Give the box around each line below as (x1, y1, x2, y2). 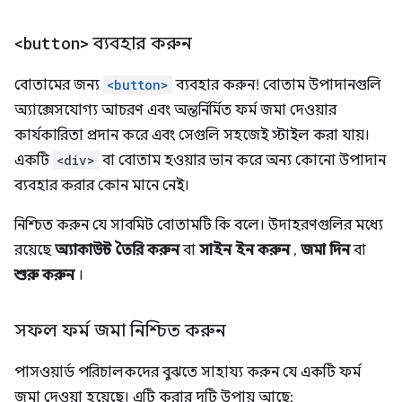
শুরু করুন (14, 267, 74, 285)
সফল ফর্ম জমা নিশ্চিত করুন (14, 319, 226, 343)
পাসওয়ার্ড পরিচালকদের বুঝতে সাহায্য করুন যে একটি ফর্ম (14, 363, 361, 382)
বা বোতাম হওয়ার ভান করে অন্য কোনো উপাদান (99, 152, 386, 170)
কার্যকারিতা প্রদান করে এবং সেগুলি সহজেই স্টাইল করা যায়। (14, 127, 370, 145)
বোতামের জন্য (14, 76, 103, 95)
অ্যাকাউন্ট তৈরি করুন (55, 241, 179, 260)
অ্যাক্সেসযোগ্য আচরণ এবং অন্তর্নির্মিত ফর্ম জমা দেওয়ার (14, 101, 336, 120)
